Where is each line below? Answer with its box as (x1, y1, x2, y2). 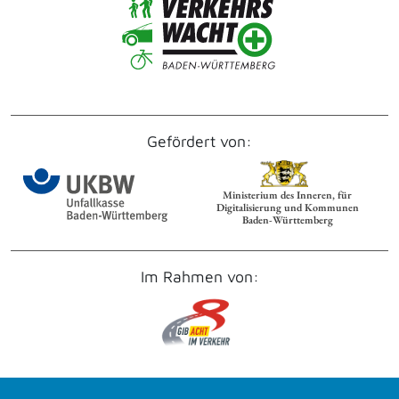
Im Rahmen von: (140, 267, 259, 287)
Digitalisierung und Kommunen (216, 200, 359, 216)
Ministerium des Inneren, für (223, 188, 353, 203)
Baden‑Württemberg (241, 213, 333, 228)
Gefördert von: (147, 132, 252, 151)
